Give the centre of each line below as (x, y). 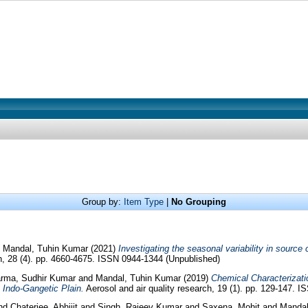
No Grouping (199, 202)
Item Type (144, 202)
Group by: (103, 202)
